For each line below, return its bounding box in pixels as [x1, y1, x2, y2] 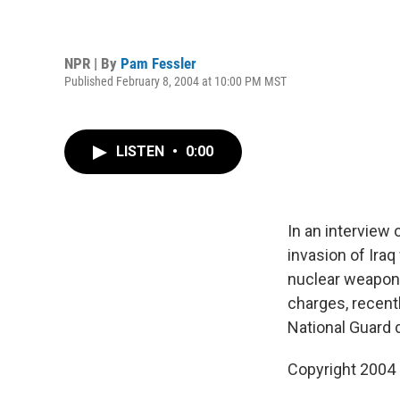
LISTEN [116, 143, 168, 160]
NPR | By [64, 54, 121, 72]
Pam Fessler [121, 54, 196, 72]
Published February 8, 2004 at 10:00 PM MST [64, 73, 287, 88]
